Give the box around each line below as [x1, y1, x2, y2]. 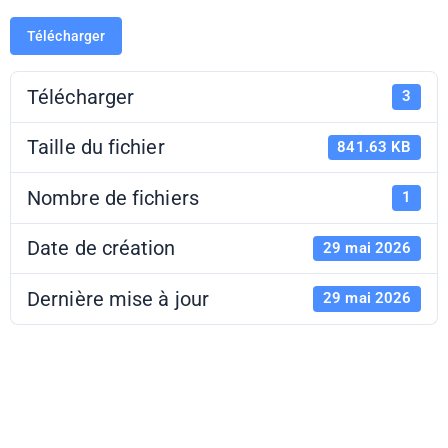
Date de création [27, 236, 176, 261]
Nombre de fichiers [27, 185, 199, 210]
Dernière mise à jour [27, 286, 209, 311]
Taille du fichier [27, 135, 165, 160]
